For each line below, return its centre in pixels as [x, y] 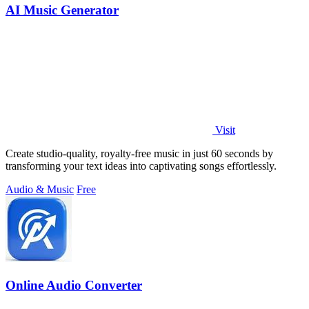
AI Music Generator [62, 10]
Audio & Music [40, 190]
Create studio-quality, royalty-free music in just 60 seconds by [139, 154]
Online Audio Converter [74, 286]
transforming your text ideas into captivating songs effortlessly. [141, 166]
